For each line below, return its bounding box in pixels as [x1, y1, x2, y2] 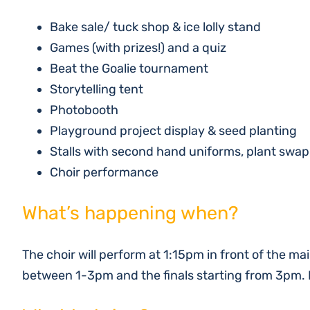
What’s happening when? [22, 202, 238, 224]
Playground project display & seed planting [50, 123, 297, 138]
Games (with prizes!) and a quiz [50, 40, 226, 55]
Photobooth [50, 102, 118, 118]
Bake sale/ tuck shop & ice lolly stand [50, 19, 261, 35]
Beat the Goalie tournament [50, 61, 208, 76]
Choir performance [50, 165, 158, 180]
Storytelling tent [50, 82, 143, 97]
